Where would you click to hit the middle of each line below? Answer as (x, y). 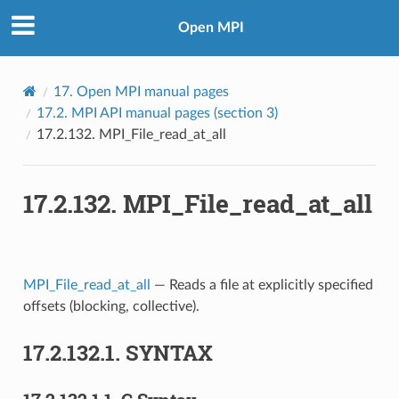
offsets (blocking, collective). (111, 306)
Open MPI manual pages (152, 91)
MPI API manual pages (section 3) (174, 113)
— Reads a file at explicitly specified (261, 285)
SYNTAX (169, 352)
